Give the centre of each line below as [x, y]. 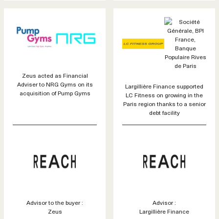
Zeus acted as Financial [55, 76]
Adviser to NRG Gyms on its [55, 84]
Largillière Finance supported [164, 86]
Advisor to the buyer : [55, 203]
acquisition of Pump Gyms [55, 93]
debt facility [164, 113]
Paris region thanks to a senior [164, 104]
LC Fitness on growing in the [164, 95]
